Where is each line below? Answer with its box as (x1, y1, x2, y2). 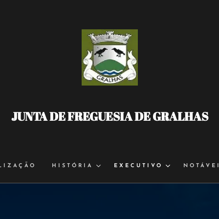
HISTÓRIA (51, 163, 93, 169)
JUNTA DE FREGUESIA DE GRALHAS (11, 109, 208, 124)
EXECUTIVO (113, 163, 163, 169)
